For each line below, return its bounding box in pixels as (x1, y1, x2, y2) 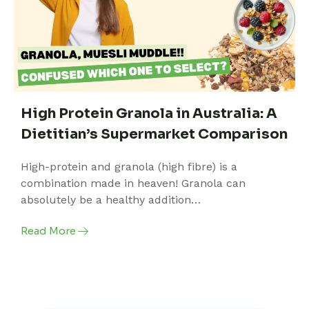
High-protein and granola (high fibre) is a (21, 160, 237, 174)
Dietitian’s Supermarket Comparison (21, 126, 288, 143)
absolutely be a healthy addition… (21, 193, 201, 207)
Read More (21, 223, 78, 237)
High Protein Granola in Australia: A (21, 105, 277, 123)
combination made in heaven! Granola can (21, 177, 246, 190)
